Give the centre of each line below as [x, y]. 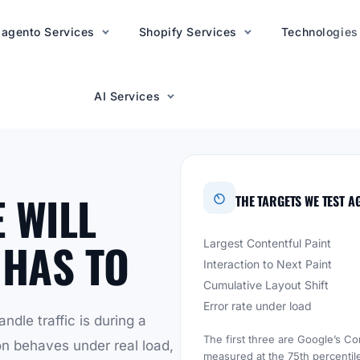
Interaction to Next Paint [268, 264]
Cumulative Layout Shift [266, 285]
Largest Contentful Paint [267, 243]
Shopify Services [188, 32]
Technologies [319, 32]
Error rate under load [258, 306]
